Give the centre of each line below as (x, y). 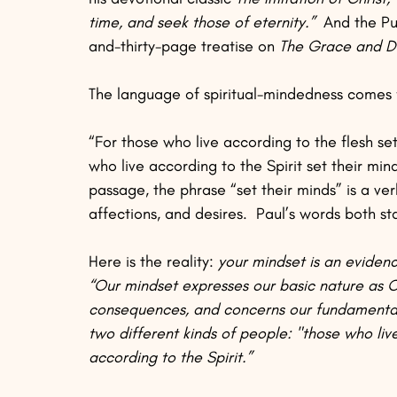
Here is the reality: (153, 262)
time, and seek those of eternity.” (202, 23)
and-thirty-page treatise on (184, 47)
